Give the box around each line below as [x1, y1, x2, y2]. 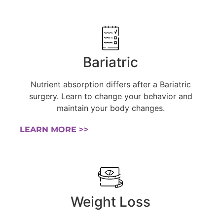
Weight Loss [71, 193, 150, 210]
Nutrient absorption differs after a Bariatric [30, 79, 191, 89]
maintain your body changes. [56, 103, 165, 113]
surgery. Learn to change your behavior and [29, 91, 192, 101]
